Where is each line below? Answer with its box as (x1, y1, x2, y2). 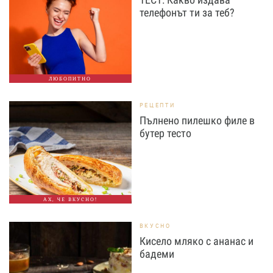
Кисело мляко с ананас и (139, 235, 253, 247)
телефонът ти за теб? (139, 6, 235, 19)
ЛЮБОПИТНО (49, 76, 92, 82)
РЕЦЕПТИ (139, 101, 175, 109)
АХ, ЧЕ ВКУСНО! (43, 196, 97, 202)
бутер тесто (139, 127, 191, 140)
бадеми (139, 247, 174, 260)
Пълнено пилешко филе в (139, 114, 255, 127)
